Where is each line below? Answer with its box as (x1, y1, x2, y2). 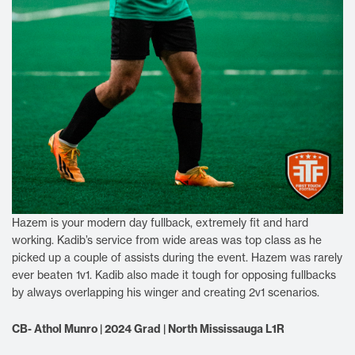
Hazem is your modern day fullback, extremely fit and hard (12, 215, 308, 230)
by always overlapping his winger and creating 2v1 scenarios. (12, 284, 322, 300)
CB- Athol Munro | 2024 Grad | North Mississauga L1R (12, 321, 284, 336)
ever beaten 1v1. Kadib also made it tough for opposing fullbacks (12, 267, 336, 282)
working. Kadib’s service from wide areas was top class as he (12, 232, 322, 247)
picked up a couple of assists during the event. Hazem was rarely (12, 250, 342, 265)
